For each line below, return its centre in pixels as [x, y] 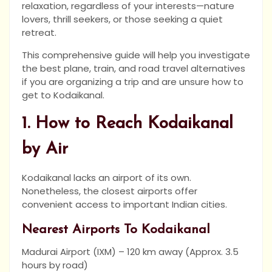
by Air [45, 150]
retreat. [39, 33]
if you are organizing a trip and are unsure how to [133, 82]
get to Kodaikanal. [63, 95]
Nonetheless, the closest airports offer [110, 191]
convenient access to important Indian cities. [126, 205]
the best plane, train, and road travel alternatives [134, 69]
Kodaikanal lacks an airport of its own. [107, 178]
